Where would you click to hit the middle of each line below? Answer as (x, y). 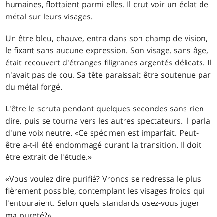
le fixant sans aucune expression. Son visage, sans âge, (107, 51)
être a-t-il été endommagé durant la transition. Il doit (104, 145)
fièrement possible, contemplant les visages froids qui (105, 191)
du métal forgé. (34, 87)
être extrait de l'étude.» (49, 157)
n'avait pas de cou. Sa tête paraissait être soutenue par (108, 75)
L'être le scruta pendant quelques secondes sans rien (105, 109)
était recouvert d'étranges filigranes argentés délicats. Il (108, 63)
